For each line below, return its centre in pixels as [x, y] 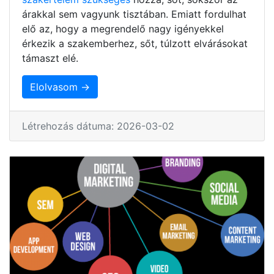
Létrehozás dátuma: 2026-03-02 [98, 126]
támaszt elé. [50, 58]
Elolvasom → [60, 87]
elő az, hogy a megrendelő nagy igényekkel [123, 28]
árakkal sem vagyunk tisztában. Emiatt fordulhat [134, 14]
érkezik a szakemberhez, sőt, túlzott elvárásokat [135, 43]
